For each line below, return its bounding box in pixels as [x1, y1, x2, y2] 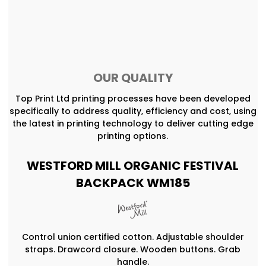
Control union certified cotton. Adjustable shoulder [21, 230, 244, 243]
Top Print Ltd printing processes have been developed [15, 92, 251, 104]
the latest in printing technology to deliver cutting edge [12, 117, 254, 129]
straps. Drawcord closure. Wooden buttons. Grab [25, 243, 241, 255]
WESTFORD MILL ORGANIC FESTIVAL [27, 157, 239, 174]
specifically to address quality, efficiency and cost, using [9, 104, 256, 117]
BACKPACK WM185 [75, 174, 190, 191]
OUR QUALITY [93, 69, 173, 86]
